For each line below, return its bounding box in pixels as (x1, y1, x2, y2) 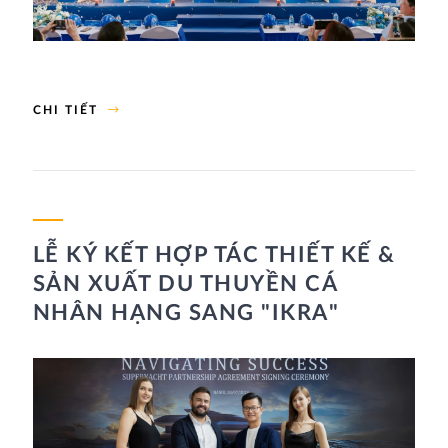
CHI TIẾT (32, 103, 98, 116)
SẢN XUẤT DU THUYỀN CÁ (32, 272, 338, 295)
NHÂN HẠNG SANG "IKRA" (32, 301, 340, 324)
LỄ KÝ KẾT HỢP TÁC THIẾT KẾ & (32, 243, 396, 266)
